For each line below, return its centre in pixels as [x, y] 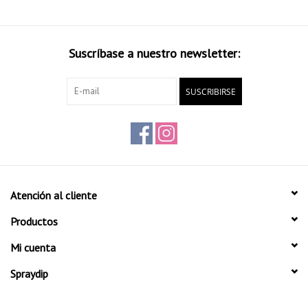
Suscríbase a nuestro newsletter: [154, 53]
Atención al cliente [54, 195]
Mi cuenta [33, 247]
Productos [34, 221]
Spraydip [29, 273]
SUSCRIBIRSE [210, 91]
